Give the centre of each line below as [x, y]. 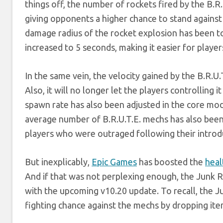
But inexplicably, [58, 162]
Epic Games [114, 162]
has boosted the [171, 162]
